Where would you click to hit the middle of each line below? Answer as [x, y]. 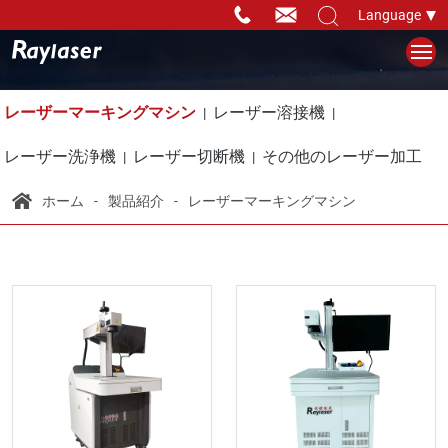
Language [389, 14]
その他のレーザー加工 [342, 155]
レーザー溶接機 [269, 111]
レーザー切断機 [189, 155]
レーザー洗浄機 [60, 155]
